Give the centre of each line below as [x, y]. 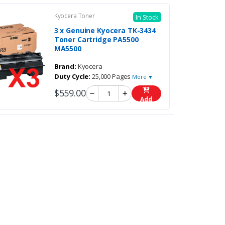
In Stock [147, 17]
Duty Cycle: [72, 76]
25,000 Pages [111, 76]
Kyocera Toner [74, 16]
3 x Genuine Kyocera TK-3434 [105, 30]
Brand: [65, 66]
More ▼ [143, 76]
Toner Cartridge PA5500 [96, 39]
